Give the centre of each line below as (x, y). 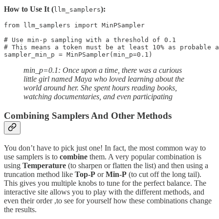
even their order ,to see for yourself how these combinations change (108, 200)
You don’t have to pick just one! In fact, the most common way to (105, 148)
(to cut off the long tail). (164, 174)
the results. (20, 209)
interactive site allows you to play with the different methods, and (104, 192)
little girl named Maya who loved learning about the (104, 79)
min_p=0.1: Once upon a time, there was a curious (103, 70)
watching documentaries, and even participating (98, 97)
